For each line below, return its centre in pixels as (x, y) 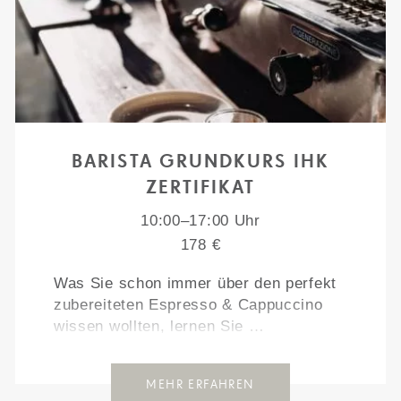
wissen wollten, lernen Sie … (159, 326)
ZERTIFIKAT (200, 186)
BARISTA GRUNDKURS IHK (200, 160)
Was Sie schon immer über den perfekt (195, 283)
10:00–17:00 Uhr (200, 221)
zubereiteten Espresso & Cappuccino (188, 305)
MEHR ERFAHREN (200, 384)
